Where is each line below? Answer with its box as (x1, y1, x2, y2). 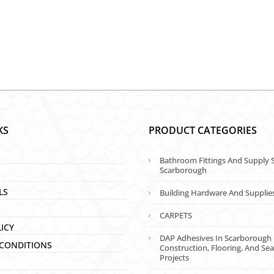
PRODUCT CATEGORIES (149, 123, 257, 137)
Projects (160, 251, 190, 263)
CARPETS (160, 209, 193, 221)
